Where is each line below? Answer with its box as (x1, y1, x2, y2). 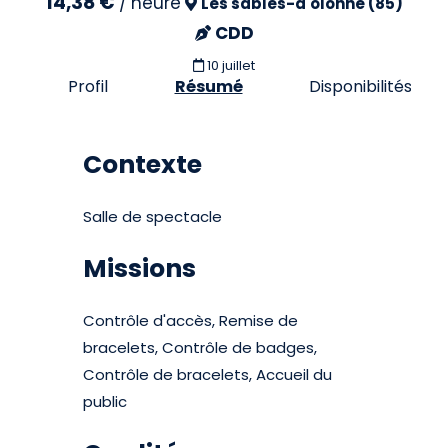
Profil (68, 75, 109, 98)
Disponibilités (308, 75, 412, 98)
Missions (83, 251, 197, 286)
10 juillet (207, 56, 255, 75)
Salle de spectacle (83, 206, 223, 227)
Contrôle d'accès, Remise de (83, 310, 299, 331)
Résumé (174, 75, 243, 98)
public (83, 391, 128, 412)
